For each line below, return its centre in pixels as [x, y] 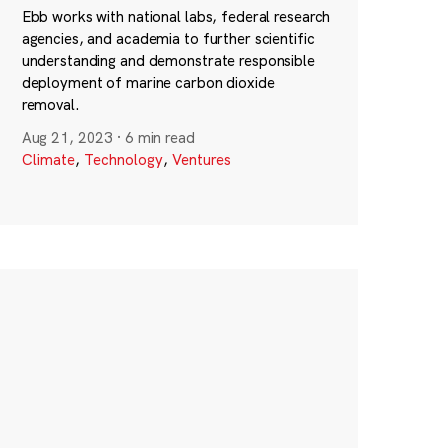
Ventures [201, 160]
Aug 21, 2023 [67, 138]
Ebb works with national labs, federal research [176, 16]
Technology [123, 160]
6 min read [159, 138]
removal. [50, 104]
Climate [48, 160]
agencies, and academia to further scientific [168, 38]
